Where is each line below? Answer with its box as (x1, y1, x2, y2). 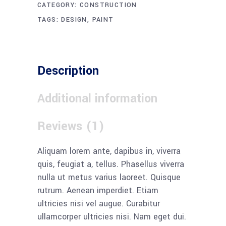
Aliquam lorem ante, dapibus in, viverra (37, 145, 181, 157)
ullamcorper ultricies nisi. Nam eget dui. (37, 211, 186, 222)
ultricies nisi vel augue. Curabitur (37, 198, 160, 209)
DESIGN (61, 15, 87, 24)
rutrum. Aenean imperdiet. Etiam (37, 185, 158, 196)
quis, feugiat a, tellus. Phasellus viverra (37, 158, 184, 170)
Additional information (37, 90, 157, 107)
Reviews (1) (37, 118, 104, 135)
